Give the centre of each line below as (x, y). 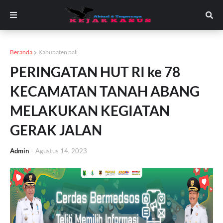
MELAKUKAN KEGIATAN (90, 111)
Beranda (21, 52)
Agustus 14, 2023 (61, 151)
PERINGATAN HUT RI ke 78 (95, 72)
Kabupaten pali (58, 52)
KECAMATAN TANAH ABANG (105, 91)
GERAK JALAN (56, 130)
